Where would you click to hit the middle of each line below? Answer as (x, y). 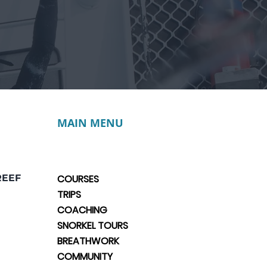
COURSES (78, 179)
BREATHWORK (88, 241)
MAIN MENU (90, 123)
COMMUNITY (85, 257)
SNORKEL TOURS (93, 226)
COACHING (82, 210)
